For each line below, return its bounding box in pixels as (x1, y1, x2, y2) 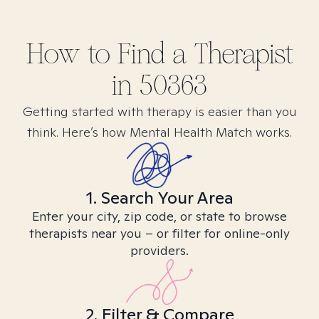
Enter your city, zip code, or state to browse (32, 208, 287, 224)
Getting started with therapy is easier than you (22, 103, 297, 120)
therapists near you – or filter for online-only (29, 225, 290, 241)
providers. (130, 242, 189, 258)
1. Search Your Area (85, 187, 234, 209)
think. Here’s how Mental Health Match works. (27, 124, 292, 140)
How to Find (26, 37, 172, 71)
